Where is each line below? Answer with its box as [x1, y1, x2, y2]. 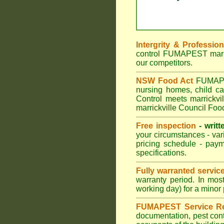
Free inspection [136, 121, 196, 130]
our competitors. [136, 58, 192, 67]
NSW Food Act [136, 76, 193, 85]
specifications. [136, 148, 186, 157]
